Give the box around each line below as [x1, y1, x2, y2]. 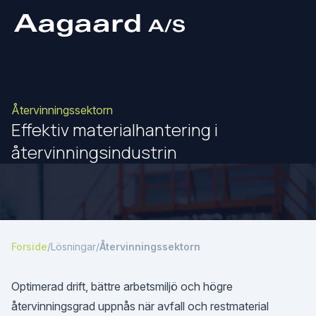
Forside [11, 241, 47, 253]
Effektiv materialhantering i [11, 118, 218, 141]
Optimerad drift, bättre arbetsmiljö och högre [11, 279, 233, 293]
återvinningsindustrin [11, 140, 177, 164]
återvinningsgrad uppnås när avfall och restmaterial [11, 299, 269, 313]
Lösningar [51, 241, 96, 253]
